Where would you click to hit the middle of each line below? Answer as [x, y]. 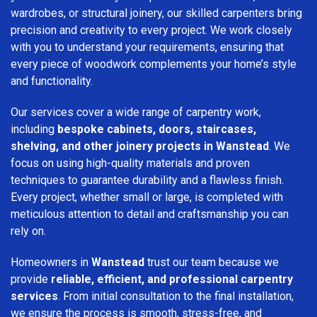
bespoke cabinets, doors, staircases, [157, 129]
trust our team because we [212, 262]
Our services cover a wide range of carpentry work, [136, 112]
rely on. [28, 231]
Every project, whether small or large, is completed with [147, 197]
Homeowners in [51, 262]
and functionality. [52, 81]
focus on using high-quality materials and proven [130, 163]
